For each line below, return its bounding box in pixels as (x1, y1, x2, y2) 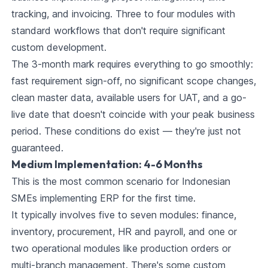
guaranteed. (11, 142, 63, 154)
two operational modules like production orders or (11, 242, 231, 255)
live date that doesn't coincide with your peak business (11, 108, 255, 121)
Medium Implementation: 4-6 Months (11, 157, 203, 172)
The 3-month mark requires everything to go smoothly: (11, 58, 253, 71)
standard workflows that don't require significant (11, 25, 226, 37)
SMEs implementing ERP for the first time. (11, 192, 196, 205)
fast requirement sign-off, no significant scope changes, (11, 75, 256, 87)
